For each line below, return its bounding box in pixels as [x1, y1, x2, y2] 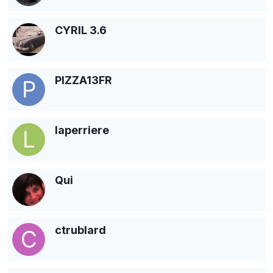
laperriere [55, 123, 109, 136]
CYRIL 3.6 [55, 23, 107, 37]
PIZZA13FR [55, 73, 112, 87]
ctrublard [55, 223, 106, 236]
